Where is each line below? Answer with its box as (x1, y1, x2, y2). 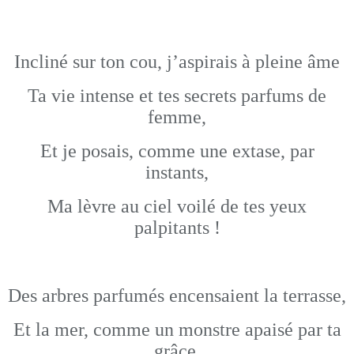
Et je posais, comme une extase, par (40, 141, 314, 161)
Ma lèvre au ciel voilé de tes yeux (47, 196, 307, 217)
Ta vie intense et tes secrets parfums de (28, 85, 326, 106)
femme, (148, 107, 206, 127)
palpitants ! (134, 217, 220, 238)
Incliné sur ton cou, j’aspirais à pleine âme (14, 51, 340, 72)
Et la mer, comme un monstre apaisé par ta (13, 319, 341, 340)
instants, (145, 162, 209, 183)
